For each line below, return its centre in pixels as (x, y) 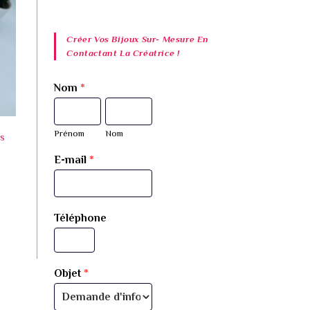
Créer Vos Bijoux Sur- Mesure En (138, 39)
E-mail (72, 160)
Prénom (70, 133)
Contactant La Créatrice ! (123, 53)
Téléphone (81, 218)
